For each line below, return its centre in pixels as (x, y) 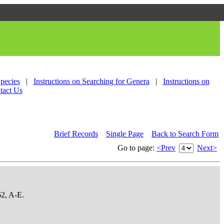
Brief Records (76, 134)
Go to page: (137, 148)
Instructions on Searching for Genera (91, 81)
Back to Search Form (185, 134)
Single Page (125, 134)
